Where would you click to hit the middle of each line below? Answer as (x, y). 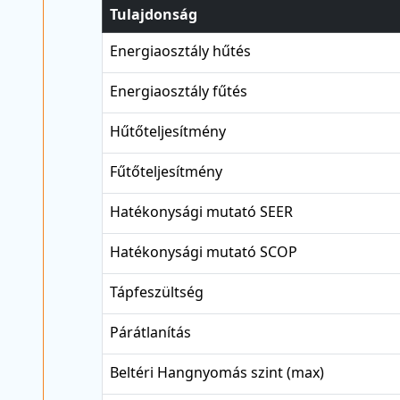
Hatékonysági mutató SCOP (204, 251)
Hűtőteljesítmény (168, 131)
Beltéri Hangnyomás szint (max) (217, 372)
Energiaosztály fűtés (179, 91)
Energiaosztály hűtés (180, 50)
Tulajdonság (154, 14)
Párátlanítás (150, 332)
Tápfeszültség (157, 292)
